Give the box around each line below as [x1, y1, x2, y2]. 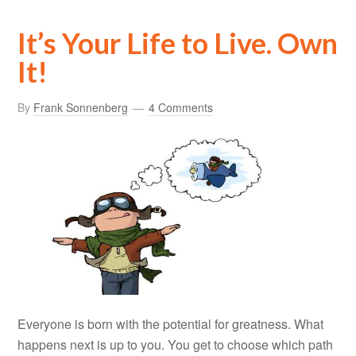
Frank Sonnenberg [33, 99, 129, 115]
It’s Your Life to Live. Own [17, 25, 339, 60]
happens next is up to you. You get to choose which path [17, 335, 334, 354]
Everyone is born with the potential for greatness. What [17, 315, 324, 334]
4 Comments [149, 99, 214, 115]
